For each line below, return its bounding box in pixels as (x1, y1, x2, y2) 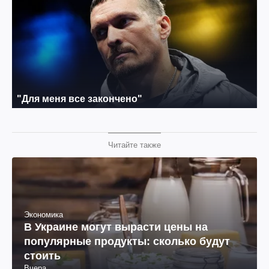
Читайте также (108, 140, 161, 150)
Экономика (24, 210, 63, 219)
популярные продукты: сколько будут (24, 235, 230, 247)
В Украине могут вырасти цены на (24, 221, 208, 233)
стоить (24, 250, 61, 262)
